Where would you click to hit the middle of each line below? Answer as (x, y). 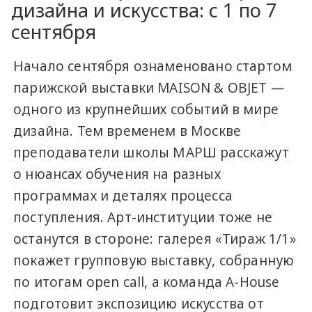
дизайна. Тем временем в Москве (127, 131)
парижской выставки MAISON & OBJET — (149, 87)
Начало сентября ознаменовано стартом (153, 66)
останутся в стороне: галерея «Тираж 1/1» (155, 239)
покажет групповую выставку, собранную (154, 260)
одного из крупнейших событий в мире (146, 109)
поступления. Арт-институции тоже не (143, 217)
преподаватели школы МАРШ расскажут (151, 152)
